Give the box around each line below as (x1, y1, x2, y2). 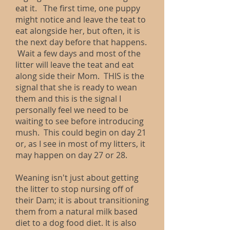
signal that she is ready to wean (15, 82, 137, 93)
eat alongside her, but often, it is (15, 25, 140, 36)
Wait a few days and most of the (15, 48, 141, 59)
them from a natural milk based (15, 206, 138, 217)
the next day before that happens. (15, 36, 147, 48)
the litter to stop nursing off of (15, 183, 133, 195)
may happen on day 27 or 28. (15, 149, 131, 161)
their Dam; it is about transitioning (15, 195, 149, 206)
